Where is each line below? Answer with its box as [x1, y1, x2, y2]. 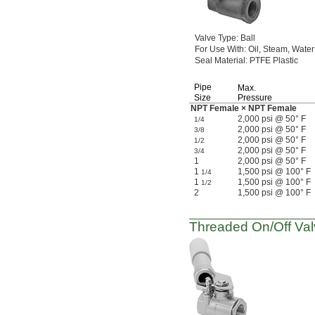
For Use [195, 44, 225, 54]
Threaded [189, 219, 252, 234]
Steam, [263, 44, 290, 54]
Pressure [238, 93, 272, 103]
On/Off [252, 219, 291, 234]
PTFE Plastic [247, 56, 298, 65]
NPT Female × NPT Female [191, 103, 297, 113]
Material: [214, 56, 247, 65]
